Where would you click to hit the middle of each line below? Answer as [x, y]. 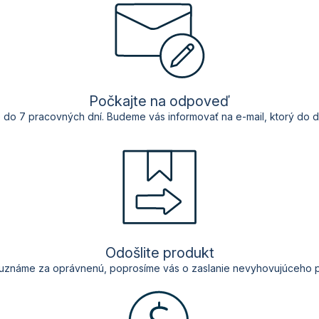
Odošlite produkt [159, 253]
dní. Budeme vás [126, 117]
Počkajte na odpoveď [159, 101]
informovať [193, 117]
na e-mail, [244, 117]
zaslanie [210, 268]
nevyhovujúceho [272, 268]
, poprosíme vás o [147, 268]
